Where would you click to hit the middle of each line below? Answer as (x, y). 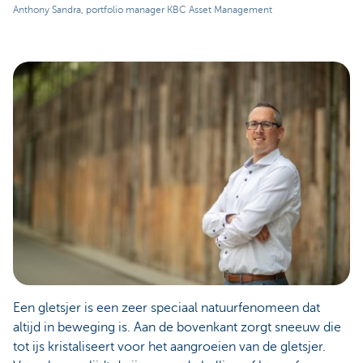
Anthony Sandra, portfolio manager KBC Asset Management (143, 9)
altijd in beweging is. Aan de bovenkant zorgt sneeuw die (177, 328)
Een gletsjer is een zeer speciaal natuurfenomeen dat (167, 308)
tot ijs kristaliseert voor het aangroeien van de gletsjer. (169, 347)
